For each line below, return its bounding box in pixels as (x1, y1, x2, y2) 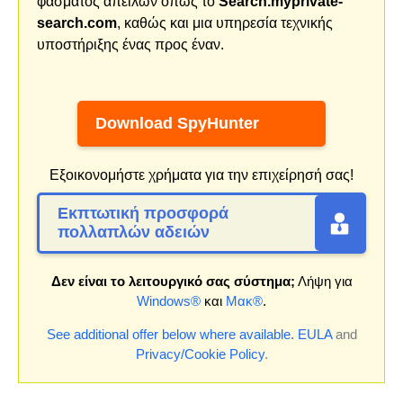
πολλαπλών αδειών (58, 223, 210, 242)
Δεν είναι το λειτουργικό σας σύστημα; (50, 273, 295, 290)
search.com (37, 15, 117, 31)
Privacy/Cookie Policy (135, 346, 264, 363)
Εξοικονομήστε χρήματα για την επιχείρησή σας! (49, 167, 354, 184)
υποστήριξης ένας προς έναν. (37, 37, 224, 53)
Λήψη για (294, 273, 353, 290)
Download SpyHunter (95, 114, 259, 133)
